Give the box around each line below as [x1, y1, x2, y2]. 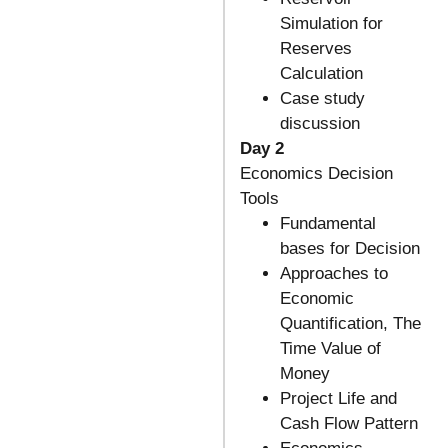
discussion [279, 114, 360, 134]
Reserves [279, 39, 352, 59]
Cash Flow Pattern [279, 414, 418, 434]
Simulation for [279, 14, 383, 34]
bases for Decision [279, 239, 420, 259]
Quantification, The [279, 314, 421, 334]
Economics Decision [239, 164, 393, 184]
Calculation [279, 64, 363, 84]
